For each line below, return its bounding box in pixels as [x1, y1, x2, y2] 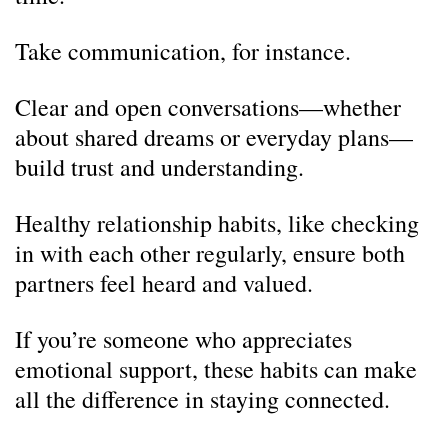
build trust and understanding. [15, 151, 304, 183]
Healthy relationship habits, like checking [15, 207, 419, 239]
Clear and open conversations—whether [15, 91, 401, 123]
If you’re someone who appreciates [15, 323, 352, 355]
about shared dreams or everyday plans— [15, 121, 413, 153]
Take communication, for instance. [15, 35, 351, 67]
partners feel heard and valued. [15, 267, 313, 299]
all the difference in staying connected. [15, 383, 390, 415]
